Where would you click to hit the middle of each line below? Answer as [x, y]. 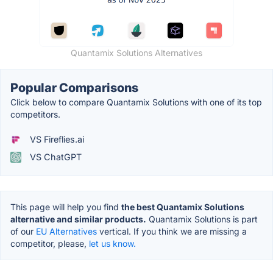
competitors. [35, 115]
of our [23, 232]
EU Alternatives [66, 232]
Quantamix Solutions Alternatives [136, 53]
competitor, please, [50, 244]
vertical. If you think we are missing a [172, 232]
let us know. [112, 244]
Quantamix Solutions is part [202, 219]
